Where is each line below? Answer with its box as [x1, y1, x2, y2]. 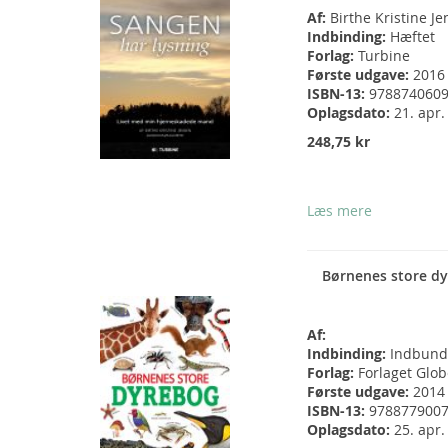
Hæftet [390, 27, 435, 47]
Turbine [358, 46, 410, 66]
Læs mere [307, 201, 372, 221]
